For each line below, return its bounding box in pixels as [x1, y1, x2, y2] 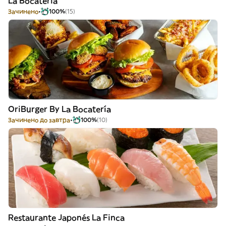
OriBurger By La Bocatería [8, 104, 111, 114]
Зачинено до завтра [8, 116, 70, 124]
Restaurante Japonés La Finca [8, 212, 125, 222]
